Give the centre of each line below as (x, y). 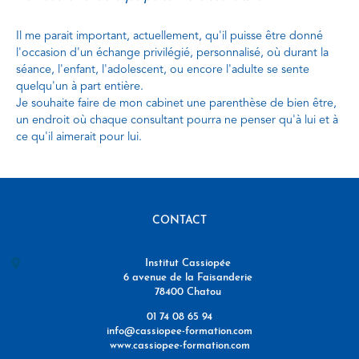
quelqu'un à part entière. (80, 87)
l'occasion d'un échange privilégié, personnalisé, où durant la (172, 54)
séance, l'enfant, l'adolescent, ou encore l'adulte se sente (163, 71)
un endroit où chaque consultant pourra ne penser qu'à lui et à (177, 121)
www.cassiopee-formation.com (179, 346)
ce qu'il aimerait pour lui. (79, 138)
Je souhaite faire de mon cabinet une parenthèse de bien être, (176, 104)
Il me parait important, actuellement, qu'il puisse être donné (169, 37)
